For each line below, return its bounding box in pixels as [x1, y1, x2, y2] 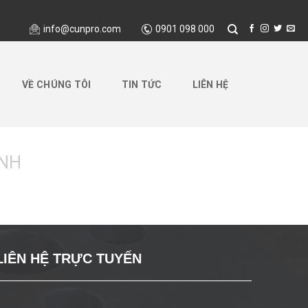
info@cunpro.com [43, 23, 121, 34]
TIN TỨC [121, 78, 162, 90]
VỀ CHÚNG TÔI [22, 78, 91, 90]
